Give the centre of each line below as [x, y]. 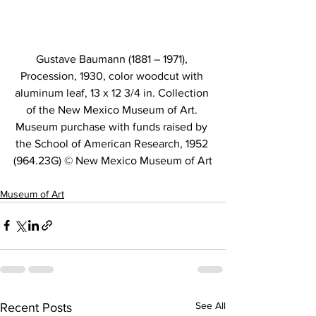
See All [211, 305]
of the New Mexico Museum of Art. [113, 109]
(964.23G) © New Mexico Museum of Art [113, 160]
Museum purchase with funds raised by [113, 126]
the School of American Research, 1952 [113, 143]
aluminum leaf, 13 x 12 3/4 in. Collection [113, 92]
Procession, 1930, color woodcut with [113, 75]
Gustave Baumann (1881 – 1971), [113, 59]
